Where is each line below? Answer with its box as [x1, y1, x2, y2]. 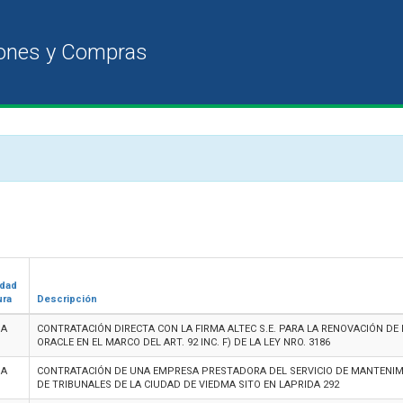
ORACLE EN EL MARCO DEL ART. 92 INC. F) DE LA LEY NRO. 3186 [37, 336, 330, 348]
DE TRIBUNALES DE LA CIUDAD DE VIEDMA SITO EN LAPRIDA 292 [37, 379, 339, 390]
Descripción [37, 293, 97, 305]
